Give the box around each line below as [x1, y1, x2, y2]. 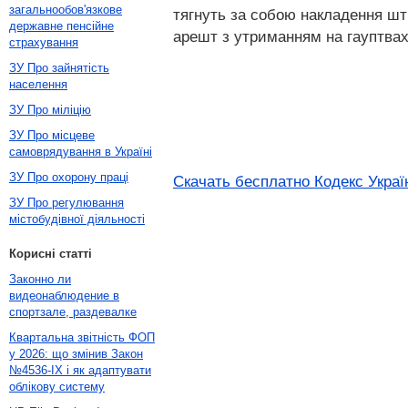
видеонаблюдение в [9, 289, 119, 302]
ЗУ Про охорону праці [9, 170, 128, 184]
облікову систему [9, 380, 105, 393]
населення [9, 77, 67, 91]
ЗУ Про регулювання [9, 196, 124, 209]
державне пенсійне [9, 19, 114, 33]
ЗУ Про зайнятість [9, 61, 109, 75]
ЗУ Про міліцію [9, 103, 91, 117]
